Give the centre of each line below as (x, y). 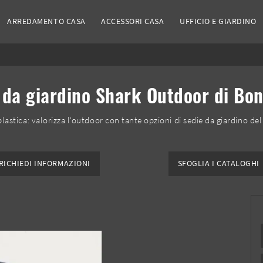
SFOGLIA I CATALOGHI (218, 164)
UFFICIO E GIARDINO (218, 21)
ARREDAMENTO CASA (46, 21)
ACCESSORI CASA (133, 21)
